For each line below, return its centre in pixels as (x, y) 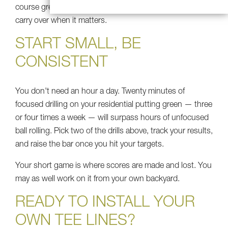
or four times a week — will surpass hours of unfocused (112, 118)
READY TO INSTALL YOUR (105, 203)
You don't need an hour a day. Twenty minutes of (100, 92)
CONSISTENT (62, 63)
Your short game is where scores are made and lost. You (113, 166)
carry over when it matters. (61, 21)
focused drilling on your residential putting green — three (114, 105)
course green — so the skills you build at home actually (111, 8)
